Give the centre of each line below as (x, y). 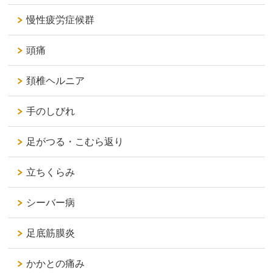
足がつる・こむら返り (75, 141)
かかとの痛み (56, 263)
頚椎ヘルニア (56, 80)
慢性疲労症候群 (61, 19)
